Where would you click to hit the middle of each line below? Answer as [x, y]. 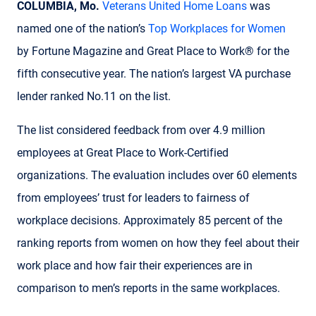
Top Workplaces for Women [217, 28]
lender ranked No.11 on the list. [94, 96]
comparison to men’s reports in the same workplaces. [148, 288]
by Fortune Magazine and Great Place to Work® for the [153, 51]
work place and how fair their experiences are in [135, 265]
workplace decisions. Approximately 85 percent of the [150, 220]
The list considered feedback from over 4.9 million [141, 130]
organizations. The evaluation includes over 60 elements [157, 175]
